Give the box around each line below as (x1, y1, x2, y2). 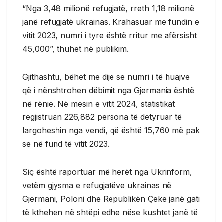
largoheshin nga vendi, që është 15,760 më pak (22, 125, 200, 135)
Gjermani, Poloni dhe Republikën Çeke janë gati (22, 193, 200, 204)
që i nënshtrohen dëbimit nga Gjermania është (22, 85, 194, 95)
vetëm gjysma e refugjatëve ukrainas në (22, 180, 171, 190)
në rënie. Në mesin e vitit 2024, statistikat (22, 98, 175, 109)
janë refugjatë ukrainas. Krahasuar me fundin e (22, 16, 199, 27)
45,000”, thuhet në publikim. (22, 43, 129, 54)
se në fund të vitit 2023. (22, 138, 110, 149)
